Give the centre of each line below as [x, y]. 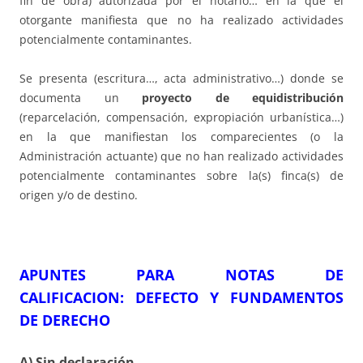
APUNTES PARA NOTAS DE [181, 274]
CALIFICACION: [77, 297]
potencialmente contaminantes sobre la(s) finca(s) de [181, 175]
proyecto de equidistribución [243, 97]
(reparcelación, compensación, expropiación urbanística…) [181, 117]
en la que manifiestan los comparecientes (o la [181, 136]
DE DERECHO [65, 320]
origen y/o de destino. [79, 194]
